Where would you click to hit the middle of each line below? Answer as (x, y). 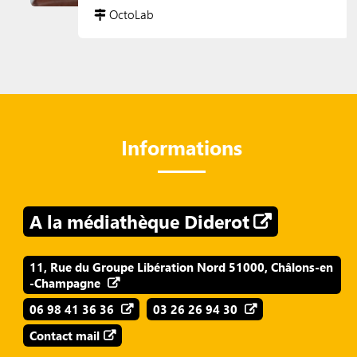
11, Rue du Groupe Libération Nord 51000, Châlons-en (181, 267)
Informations (182, 147)
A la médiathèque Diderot (139, 222)
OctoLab (130, 15)
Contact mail (64, 336)
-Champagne (66, 283)
